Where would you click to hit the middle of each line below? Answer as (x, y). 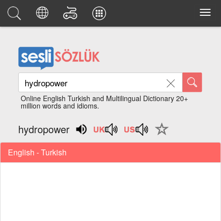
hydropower (44, 129)
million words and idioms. (60, 106)
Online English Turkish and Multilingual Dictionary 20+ (105, 98)
